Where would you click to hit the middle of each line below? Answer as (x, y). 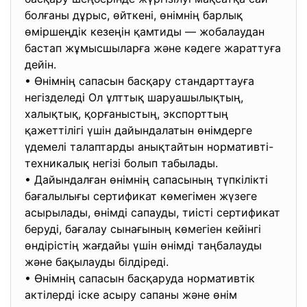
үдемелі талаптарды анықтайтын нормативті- (149, 147)
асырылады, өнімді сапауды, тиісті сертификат (152, 212)
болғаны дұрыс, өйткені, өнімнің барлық (134, 15)
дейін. (42, 64)
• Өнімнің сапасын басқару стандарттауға (139, 81)
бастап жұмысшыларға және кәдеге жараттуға (153, 48)
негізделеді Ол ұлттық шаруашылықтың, (134, 97)
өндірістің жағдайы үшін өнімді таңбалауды (143, 245)
